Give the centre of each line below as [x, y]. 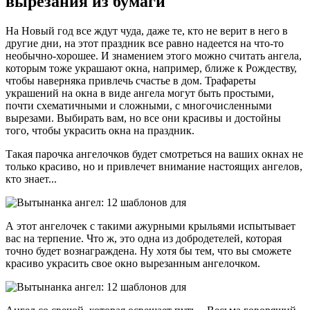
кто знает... [31, 179]
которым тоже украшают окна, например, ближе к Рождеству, [151, 69]
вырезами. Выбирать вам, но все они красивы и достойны [143, 118]
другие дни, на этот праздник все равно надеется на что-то [145, 44]
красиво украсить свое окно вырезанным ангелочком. [133, 264]
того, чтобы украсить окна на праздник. [100, 131]
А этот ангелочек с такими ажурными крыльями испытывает [151, 226]
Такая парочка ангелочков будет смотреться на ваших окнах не [154, 154]
